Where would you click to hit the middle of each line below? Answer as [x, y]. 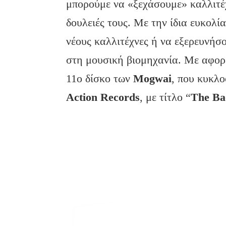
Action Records [103, 97]
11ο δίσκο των [100, 79]
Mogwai [153, 79]
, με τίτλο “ [165, 97]
